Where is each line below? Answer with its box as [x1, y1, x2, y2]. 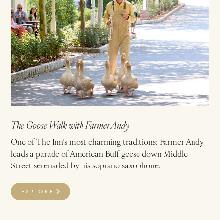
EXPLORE [21, 188, 55, 195]
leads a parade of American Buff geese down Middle [11, 147, 188, 159]
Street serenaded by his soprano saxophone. [11, 159, 161, 170]
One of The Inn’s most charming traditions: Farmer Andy [11, 136, 204, 147]
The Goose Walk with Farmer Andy [11, 117, 130, 132]
